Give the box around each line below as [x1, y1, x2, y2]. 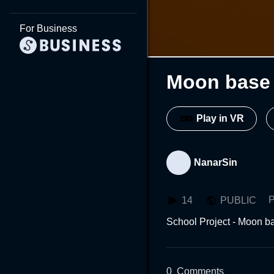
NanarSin [194, 157, 237, 168]
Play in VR [196, 113, 244, 124]
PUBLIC [220, 194, 256, 206]
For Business [20, 23, 77, 34]
